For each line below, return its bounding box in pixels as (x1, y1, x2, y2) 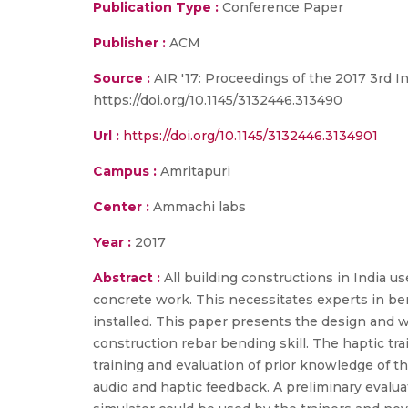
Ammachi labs (149, 199, 246, 215)
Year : (93, 234, 131, 250)
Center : (93, 199, 149, 215)
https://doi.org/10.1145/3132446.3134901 (123, 127, 378, 144)
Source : (93, 70, 150, 87)
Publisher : (93, 35, 169, 51)
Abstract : (93, 270, 164, 286)
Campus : (93, 163, 157, 179)
